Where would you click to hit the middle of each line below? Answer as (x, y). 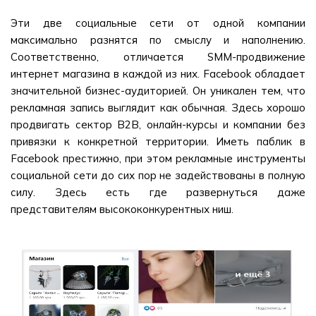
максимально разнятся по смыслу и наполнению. (158, 40)
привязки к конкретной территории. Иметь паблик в (158, 141)
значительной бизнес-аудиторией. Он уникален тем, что (158, 91)
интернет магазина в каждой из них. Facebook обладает (158, 74)
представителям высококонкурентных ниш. (122, 209)
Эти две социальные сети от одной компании (158, 23)
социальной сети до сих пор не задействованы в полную (158, 175)
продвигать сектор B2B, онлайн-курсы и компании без (158, 124)
